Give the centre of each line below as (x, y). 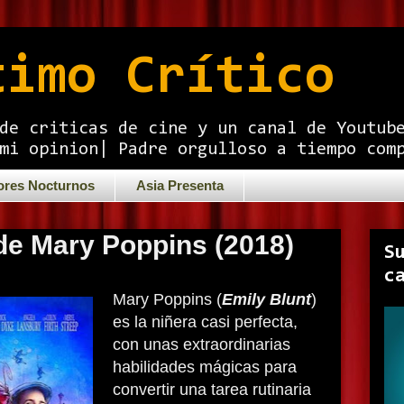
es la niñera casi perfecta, (205, 322)
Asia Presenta (179, 185)
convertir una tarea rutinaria (212, 390)
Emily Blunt (266, 299)
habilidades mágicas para (205, 367)
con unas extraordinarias (202, 344)
